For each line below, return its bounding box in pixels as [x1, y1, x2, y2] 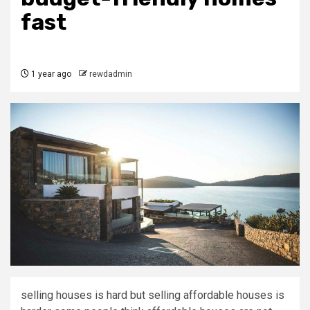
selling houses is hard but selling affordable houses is [21, 289, 284, 302]
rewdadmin [89, 69, 132, 79]
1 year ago [29, 69, 71, 79]
